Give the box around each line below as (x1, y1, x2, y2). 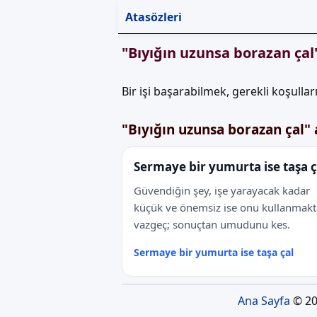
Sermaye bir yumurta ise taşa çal (134, 246, 294, 259)
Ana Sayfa (237, 293, 290, 309)
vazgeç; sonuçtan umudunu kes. (134, 217, 290, 231)
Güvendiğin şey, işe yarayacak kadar (134, 183, 310, 197)
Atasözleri (125, 8, 182, 25)
